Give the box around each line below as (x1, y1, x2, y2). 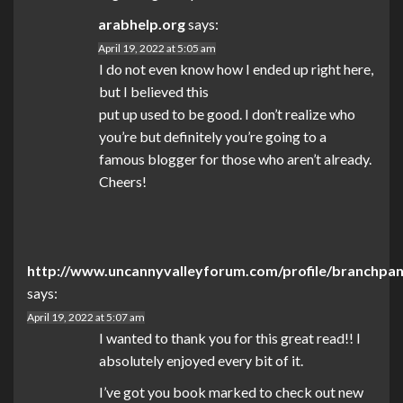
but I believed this (99, 83, 209, 101)
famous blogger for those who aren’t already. (99, 150, 372, 168)
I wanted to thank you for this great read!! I (99, 329, 361, 347)
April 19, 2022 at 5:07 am (27, 310, 145, 325)
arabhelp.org (98, 15, 185, 33)
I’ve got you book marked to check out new (99, 383, 363, 401)
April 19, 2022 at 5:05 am (98, 41, 216, 56)
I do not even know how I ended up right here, (99, 60, 373, 78)
